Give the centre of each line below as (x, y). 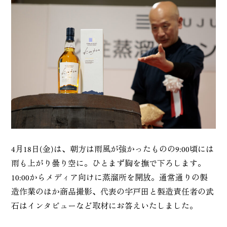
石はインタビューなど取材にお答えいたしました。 (105, 206)
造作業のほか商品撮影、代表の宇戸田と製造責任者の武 (113, 192)
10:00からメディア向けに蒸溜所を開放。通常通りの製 (110, 178)
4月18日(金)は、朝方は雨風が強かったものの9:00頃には (113, 150)
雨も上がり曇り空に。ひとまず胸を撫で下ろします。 (109, 164)
